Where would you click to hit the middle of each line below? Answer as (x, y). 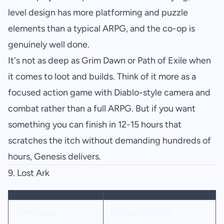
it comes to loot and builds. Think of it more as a (102, 77)
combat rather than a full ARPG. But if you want (102, 109)
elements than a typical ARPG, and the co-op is (101, 29)
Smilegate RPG (140, 213)
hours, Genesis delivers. (54, 157)
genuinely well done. (49, 45)
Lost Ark (33, 173)
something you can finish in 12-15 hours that (95, 125)
